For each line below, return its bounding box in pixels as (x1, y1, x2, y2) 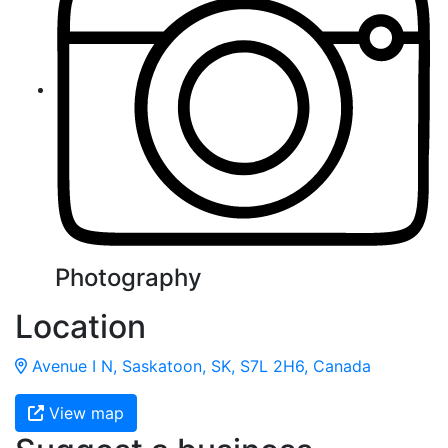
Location (15, 307, 146, 347)
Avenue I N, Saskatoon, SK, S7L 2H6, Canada (27, 356, 371, 377)
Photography (55, 263, 202, 293)
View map (44, 403, 124, 424)
